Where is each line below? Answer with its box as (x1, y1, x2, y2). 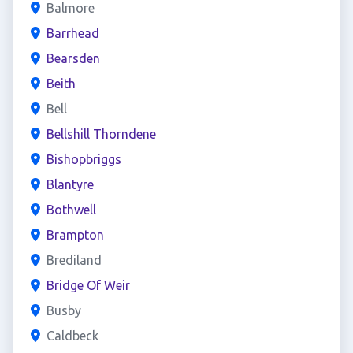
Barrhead (46, 26, 99, 40)
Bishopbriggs (46, 152, 121, 166)
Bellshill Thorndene (46, 127, 156, 141)
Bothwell (46, 203, 96, 217)
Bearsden (46, 51, 100, 65)
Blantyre (46, 177, 94, 191)
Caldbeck (46, 329, 98, 343)
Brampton (46, 228, 104, 242)
